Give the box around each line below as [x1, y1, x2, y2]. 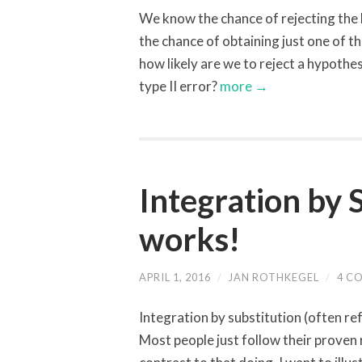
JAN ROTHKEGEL [229, 270, 319, 284]
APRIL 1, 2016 [139, 270, 211, 284]
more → [217, 77, 268, 95]
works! [139, 219, 240, 259]
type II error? [139, 77, 217, 95]
